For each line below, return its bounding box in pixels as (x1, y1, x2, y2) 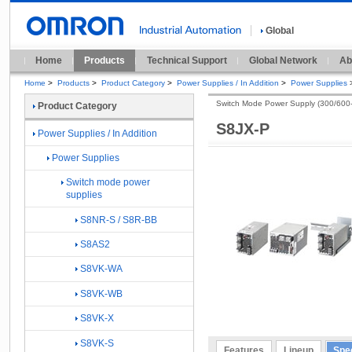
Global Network (249, 55, 317, 66)
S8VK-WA (80, 263, 123, 275)
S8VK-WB (80, 288, 123, 299)
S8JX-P (216, 119, 269, 137)
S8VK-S (80, 337, 114, 349)
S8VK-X (80, 313, 114, 324)
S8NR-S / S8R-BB (80, 214, 157, 225)
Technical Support (147, 55, 227, 66)
